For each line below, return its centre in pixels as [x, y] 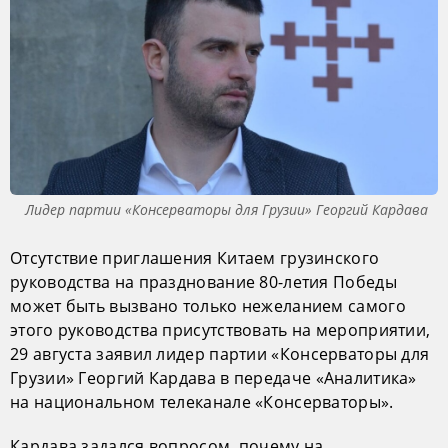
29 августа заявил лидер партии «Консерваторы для [220, 354]
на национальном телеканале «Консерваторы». [202, 402]
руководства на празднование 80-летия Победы [203, 282]
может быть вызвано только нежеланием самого [208, 306]
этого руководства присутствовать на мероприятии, [220, 330]
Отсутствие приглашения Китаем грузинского [195, 258]
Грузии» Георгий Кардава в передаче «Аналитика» [213, 378]
